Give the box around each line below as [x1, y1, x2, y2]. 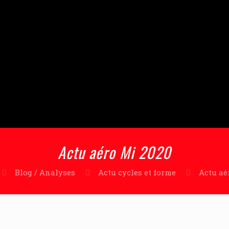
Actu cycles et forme [98, 167, 176, 177]
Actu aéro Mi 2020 [58, 141, 171, 164]
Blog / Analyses [14, 167, 75, 177]
